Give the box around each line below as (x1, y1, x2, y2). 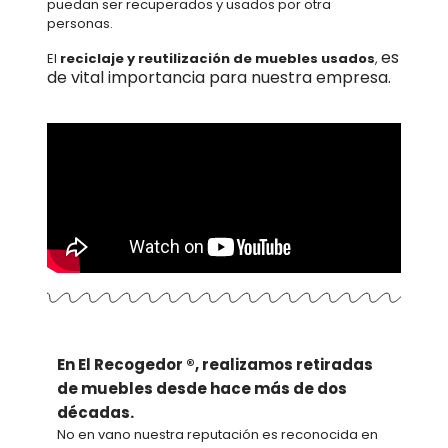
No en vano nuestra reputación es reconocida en (56, 425, 378, 445)
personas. (46, 14, 116, 34)
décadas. (56, 402, 134, 424)
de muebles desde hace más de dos (56, 378, 347, 400)
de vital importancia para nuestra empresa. (46, 66, 391, 90)
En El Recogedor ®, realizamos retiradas (56, 354, 373, 376)
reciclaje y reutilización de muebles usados (59, 49, 375, 69)
